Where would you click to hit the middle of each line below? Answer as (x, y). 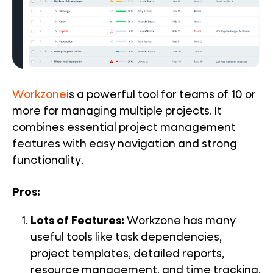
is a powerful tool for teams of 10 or (161, 95)
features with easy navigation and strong (125, 145)
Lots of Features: (77, 222)
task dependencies (167, 238)
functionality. (48, 161)
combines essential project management (124, 128)
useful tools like (73, 238)
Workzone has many (180, 222)
